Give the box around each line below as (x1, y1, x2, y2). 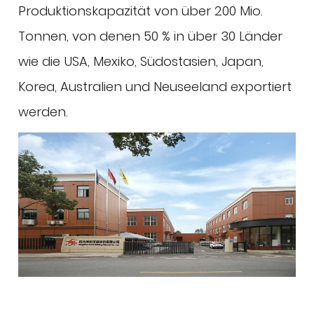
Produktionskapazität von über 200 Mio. (18, 2, 264, 20)
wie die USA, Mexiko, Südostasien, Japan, (18, 53, 264, 71)
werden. (18, 103, 69, 121)
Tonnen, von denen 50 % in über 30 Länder (18, 27, 283, 46)
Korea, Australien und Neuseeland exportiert (18, 78, 292, 96)
